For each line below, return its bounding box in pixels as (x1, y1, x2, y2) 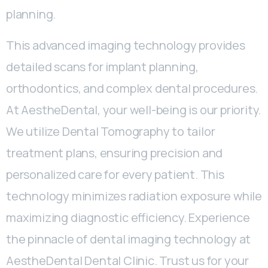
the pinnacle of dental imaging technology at (6, 231, 251, 248)
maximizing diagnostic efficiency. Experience (6, 209, 250, 226)
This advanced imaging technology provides (6, 37, 245, 54)
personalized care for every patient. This (6, 166, 224, 183)
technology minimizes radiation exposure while (6, 188, 262, 205)
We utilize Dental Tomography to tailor (6, 123, 215, 140)
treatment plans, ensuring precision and (6, 145, 223, 162)
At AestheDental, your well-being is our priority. (6, 102, 261, 118)
